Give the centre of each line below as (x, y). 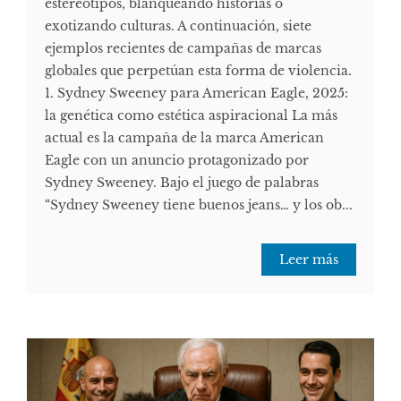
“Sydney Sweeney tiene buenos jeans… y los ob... (199, 205)
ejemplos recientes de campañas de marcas (183, 49)
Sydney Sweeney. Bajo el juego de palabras (182, 183)
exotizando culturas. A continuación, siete (178, 26)
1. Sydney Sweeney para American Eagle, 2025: (196, 94)
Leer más (309, 260)
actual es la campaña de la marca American (184, 138)
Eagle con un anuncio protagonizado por (177, 161)
